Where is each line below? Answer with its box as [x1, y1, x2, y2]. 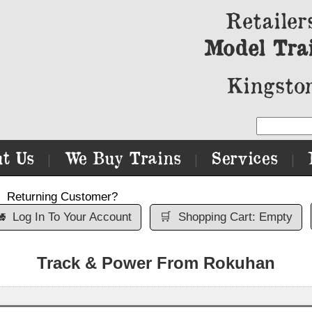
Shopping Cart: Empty [178, 210, 292, 224]
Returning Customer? [7, 190, 118, 203]
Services [211, 147, 278, 169]
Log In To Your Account [12, 210, 132, 224]
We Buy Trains [64, 147, 181, 169]
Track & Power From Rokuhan [37, 253, 275, 272]
